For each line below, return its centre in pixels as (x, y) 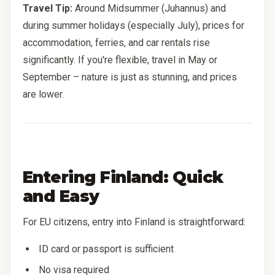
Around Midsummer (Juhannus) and (149, 8)
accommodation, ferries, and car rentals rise (116, 42)
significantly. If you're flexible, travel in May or (120, 60)
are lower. (43, 94)
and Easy (61, 196)
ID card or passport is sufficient (107, 249)
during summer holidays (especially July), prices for (134, 25)
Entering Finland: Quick (123, 177)
